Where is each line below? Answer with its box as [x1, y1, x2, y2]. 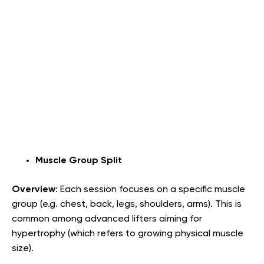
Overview [12, 184, 55, 194]
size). [12, 243, 34, 253]
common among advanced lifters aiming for [12, 214, 202, 224]
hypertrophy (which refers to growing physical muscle [12, 229, 243, 239]
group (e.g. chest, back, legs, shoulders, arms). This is [12, 199, 242, 209]
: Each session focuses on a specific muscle [55, 184, 245, 194]
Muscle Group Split [35, 156, 122, 166]
